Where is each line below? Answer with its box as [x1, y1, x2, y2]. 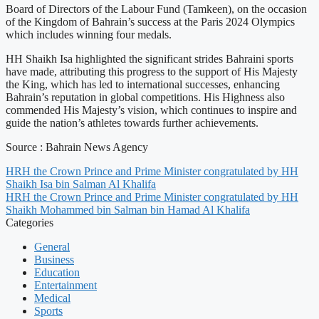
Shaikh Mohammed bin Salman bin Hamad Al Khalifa [6, 204, 250, 216]
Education [34, 266, 80, 279]
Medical [34, 292, 70, 305]
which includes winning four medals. [6, 28, 172, 41]
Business [34, 253, 74, 266]
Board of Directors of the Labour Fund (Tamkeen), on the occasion [6, 3, 307, 16]
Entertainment [34, 279, 97, 292]
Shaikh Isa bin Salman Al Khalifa [6, 178, 156, 191]
